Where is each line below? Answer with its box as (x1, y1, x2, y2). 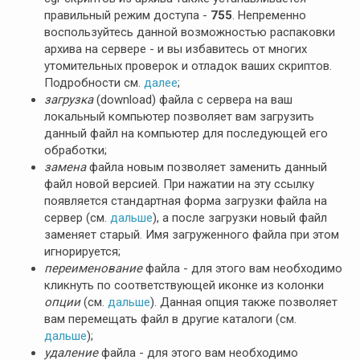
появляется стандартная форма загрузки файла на (44, 194, 327, 208)
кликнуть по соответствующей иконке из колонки (44, 278, 324, 292)
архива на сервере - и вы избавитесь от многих (44, 42, 307, 56)
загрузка (44, 92, 93, 107)
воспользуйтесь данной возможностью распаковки (44, 25, 335, 39)
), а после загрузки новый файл (153, 211, 327, 225)
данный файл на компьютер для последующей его (44, 126, 328, 141)
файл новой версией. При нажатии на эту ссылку (44, 177, 314, 191)
